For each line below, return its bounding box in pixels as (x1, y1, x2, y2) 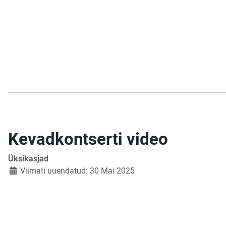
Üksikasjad (8, 154, 48, 164)
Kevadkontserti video (8, 129, 168, 149)
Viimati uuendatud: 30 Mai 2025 (20, 166, 135, 176)
